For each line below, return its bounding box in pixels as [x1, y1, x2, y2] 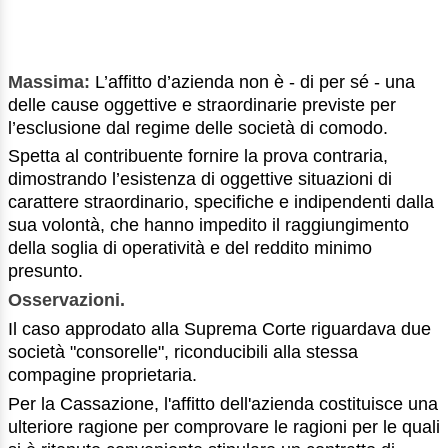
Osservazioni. [8, 290, 125, 311]
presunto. [8, 261, 83, 282]
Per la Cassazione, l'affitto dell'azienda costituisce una [8, 393, 438, 414]
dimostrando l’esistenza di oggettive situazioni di [8, 169, 392, 190]
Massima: [8, 71, 95, 92]
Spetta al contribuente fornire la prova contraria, [8, 146, 388, 167]
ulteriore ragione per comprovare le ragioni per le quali [8, 416, 440, 437]
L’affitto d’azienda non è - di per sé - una [95, 71, 415, 92]
